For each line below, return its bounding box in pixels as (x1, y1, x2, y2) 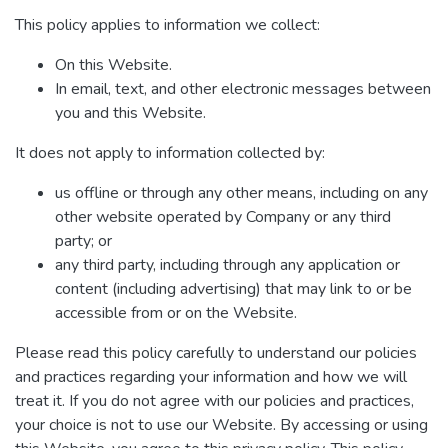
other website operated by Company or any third (55, 206, 391, 228)
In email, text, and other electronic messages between (55, 78, 431, 100)
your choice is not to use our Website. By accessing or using (15, 414, 428, 436)
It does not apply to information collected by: (15, 142, 325, 164)
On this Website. (55, 54, 172, 76)
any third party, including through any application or (55, 254, 400, 276)
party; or (55, 230, 112, 252)
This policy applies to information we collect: (15, 14, 320, 36)
